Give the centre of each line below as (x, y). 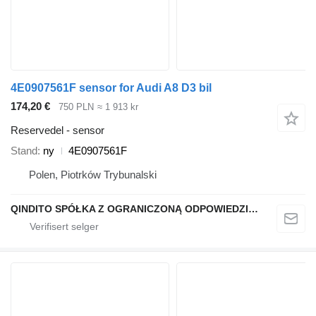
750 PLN (76, 107)
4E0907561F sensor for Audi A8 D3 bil (111, 87)
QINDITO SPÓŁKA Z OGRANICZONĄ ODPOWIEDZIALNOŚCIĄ (253, 209)
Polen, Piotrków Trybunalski (93, 175)
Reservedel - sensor (57, 130)
